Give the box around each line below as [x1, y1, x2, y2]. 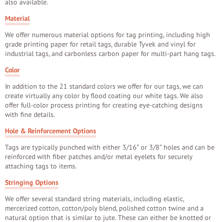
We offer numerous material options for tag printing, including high [5, 30, 210, 40]
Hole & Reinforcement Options [5, 126, 96, 136]
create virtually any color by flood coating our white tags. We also [5, 91, 203, 101]
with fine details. [5, 110, 55, 119]
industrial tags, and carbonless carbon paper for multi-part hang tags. [5, 49, 216, 58]
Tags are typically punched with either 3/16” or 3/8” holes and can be [5, 143, 215, 152]
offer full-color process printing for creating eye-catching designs [5, 101, 203, 110]
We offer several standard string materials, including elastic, [5, 194, 184, 204]
